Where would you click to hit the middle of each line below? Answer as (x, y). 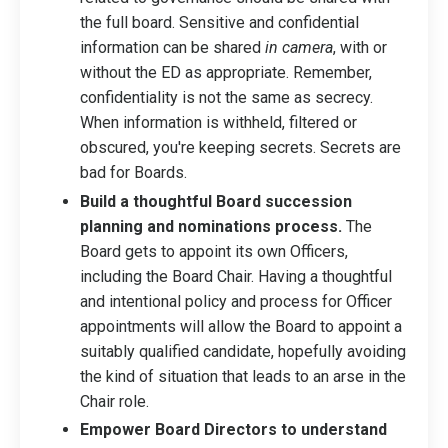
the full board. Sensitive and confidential (219, 23)
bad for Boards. (133, 173)
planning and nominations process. (213, 226)
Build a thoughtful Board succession (216, 201)
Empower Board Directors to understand (233, 429)
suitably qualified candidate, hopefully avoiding (243, 351)
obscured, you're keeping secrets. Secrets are (240, 148)
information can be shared (172, 48)
